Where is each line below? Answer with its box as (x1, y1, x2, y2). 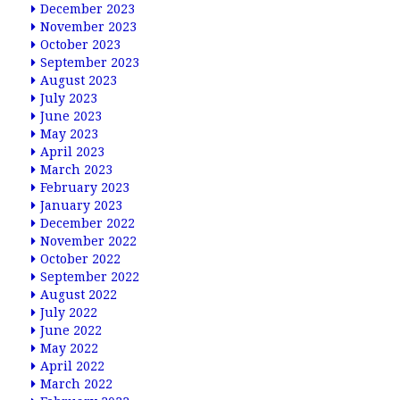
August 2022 (40, 287, 117, 302)
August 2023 (40, 73, 117, 87)
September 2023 (40, 55, 139, 70)
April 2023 (40, 145, 104, 159)
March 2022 (40, 377, 112, 391)
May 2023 (40, 127, 98, 141)
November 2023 (40, 20, 137, 34)
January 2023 (40, 198, 122, 212)
